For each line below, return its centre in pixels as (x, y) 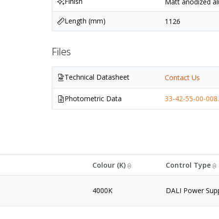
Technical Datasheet (97, 77)
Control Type (188, 165)
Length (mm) (85, 21)
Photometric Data (93, 99)
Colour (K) (109, 165)
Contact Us (183, 78)
